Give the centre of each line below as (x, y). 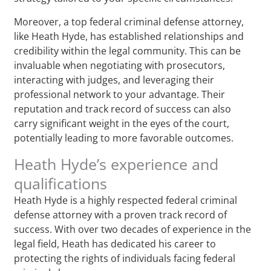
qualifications (61, 183)
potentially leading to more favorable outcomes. (124, 138)
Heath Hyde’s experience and (116, 164)
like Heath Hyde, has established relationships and (129, 36)
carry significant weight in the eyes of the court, (122, 123)
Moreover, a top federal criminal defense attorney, (129, 21)
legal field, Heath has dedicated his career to (115, 243)
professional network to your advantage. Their (120, 94)
